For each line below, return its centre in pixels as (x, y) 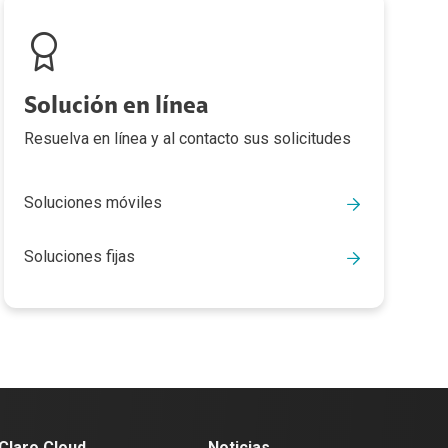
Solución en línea (116, 106)
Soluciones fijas (79, 257)
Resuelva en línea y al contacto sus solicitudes (187, 139)
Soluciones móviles (92, 203)
